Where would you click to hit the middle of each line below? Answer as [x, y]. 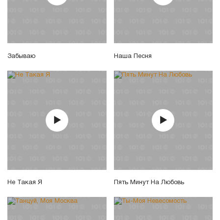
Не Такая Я [25, 183]
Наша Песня [133, 57]
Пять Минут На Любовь [149, 183]
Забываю [21, 57]
